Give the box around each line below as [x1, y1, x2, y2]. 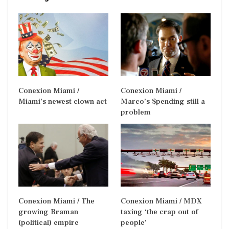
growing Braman [18, 207, 78, 217]
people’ [121, 217, 147, 227]
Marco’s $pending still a [121, 96, 205, 106]
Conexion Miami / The [18, 196, 95, 206]
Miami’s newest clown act [18, 96, 107, 106]
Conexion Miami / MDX [121, 196, 202, 206]
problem [121, 107, 151, 117]
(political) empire [18, 217, 81, 227]
